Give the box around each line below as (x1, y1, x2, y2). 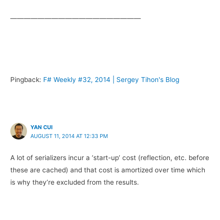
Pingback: (10, 75, 44, 83)
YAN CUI (30, 123, 53, 131)
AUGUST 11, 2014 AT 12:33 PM (30, 132, 109, 139)
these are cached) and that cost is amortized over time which (10, 166, 206, 174)
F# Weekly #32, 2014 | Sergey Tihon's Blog (43, 75, 180, 83)
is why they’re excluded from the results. (10, 178, 139, 187)
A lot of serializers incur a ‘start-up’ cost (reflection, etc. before (10, 154, 210, 162)
